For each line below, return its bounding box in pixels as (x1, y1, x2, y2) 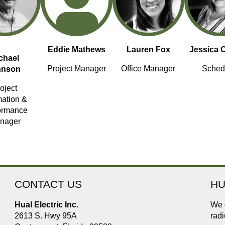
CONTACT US (14, 178, 82, 190)
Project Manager (47, 64, 106, 73)
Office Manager (121, 64, 176, 73)
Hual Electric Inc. (14, 200, 78, 209)
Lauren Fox (126, 45, 170, 54)
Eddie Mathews (47, 45, 105, 54)
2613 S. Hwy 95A (14, 211, 77, 220)
